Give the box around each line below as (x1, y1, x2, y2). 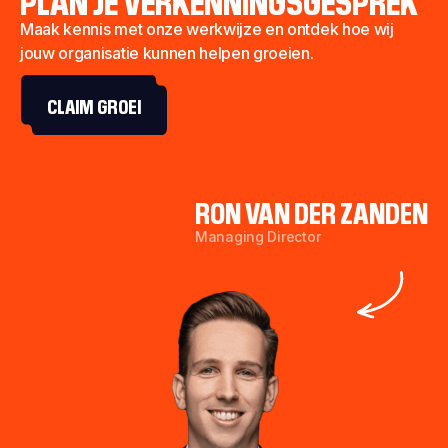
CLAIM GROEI (47, 92, 141, 118)
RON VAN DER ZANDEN (195, 192, 428, 230)
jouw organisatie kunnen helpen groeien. (20, 43, 314, 63)
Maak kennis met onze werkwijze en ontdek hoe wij (20, 19, 394, 39)
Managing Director (195, 228, 321, 245)
